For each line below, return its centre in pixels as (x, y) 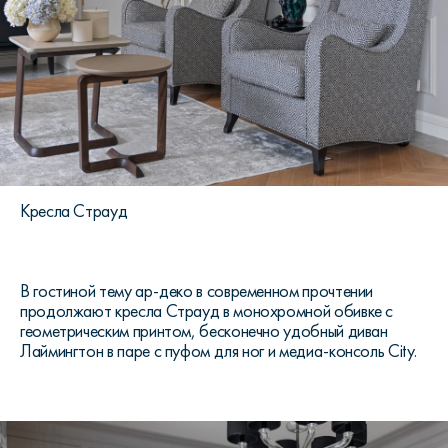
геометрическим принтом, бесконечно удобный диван (204, 330)
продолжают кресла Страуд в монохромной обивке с (207, 310)
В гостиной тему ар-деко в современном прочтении (197, 290)
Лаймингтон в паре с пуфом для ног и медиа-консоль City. (218, 350)
